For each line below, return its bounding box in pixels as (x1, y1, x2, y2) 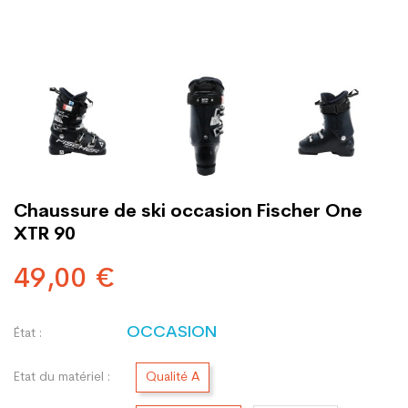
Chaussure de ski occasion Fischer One (14, 203, 362, 221)
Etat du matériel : (14, 370, 110, 384)
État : (14, 327, 42, 341)
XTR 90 (14, 226, 76, 244)
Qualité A (146, 371, 199, 384)
